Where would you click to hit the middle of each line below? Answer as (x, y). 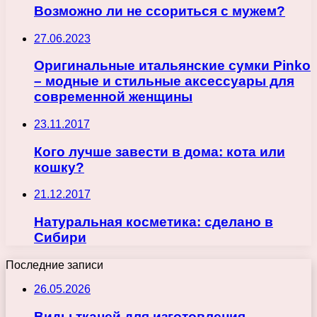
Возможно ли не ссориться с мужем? (160, 11)
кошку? (59, 167)
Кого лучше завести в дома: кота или (160, 151)
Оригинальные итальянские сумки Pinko (172, 66)
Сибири (60, 238)
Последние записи (54, 265)
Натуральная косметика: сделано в (154, 222)
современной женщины (113, 97)
